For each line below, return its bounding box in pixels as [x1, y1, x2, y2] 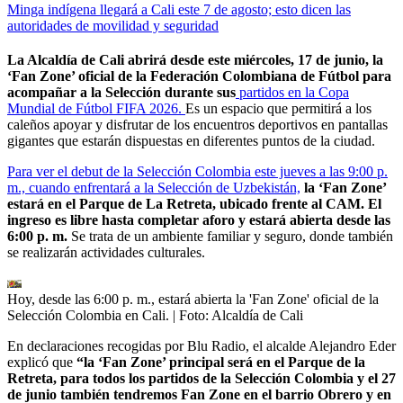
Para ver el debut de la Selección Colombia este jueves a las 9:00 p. [7, 163, 388, 179]
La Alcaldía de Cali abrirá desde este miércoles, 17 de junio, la [7, 51, 383, 67]
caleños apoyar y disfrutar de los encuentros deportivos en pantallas [7, 116, 388, 132]
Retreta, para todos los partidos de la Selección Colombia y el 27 [7, 370, 396, 386]
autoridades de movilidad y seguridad [7, 17, 219, 33]
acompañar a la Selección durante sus [7, 84, 236, 100]
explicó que [7, 354, 76, 370]
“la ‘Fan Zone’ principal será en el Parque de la [76, 354, 365, 370]
